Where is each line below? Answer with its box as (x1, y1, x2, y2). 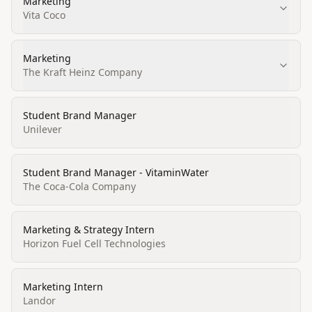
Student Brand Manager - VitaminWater (23, 166, 209, 179)
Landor (23, 294, 56, 307)
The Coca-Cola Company (23, 180, 136, 193)
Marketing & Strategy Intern (23, 223, 155, 236)
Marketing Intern (23, 280, 103, 293)
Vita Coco (23, 8, 65, 22)
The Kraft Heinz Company (23, 65, 142, 79)
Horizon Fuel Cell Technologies (23, 237, 166, 250)
